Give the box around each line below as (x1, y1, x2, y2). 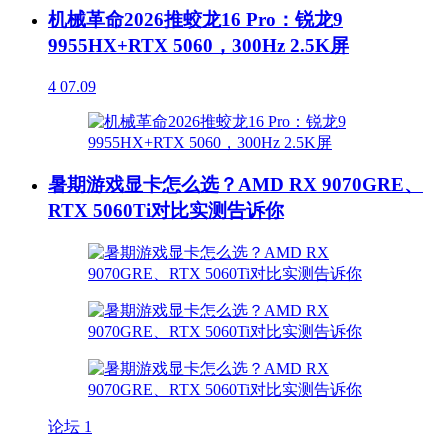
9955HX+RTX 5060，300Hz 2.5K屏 (48, 35, 349, 56)
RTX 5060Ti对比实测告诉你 (48, 200, 284, 222)
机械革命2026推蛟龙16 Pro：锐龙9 (48, 9, 343, 30)
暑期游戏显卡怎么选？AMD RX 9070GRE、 (48, 174, 423, 196)
